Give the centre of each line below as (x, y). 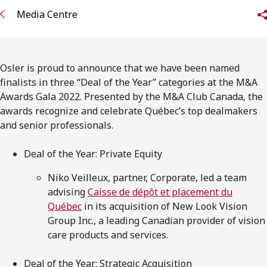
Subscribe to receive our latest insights (102, 47)
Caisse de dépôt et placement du (160, 192)
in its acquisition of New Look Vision (164, 206)
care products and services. (108, 235)
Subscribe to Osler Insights (99, 76)
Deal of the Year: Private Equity (93, 153)
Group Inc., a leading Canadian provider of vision (156, 220)
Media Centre (47, 15)
